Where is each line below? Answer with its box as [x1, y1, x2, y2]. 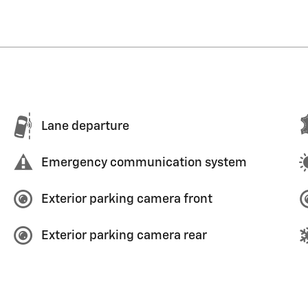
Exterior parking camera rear [41, 229, 207, 242]
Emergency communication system [41, 156, 247, 169]
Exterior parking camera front [41, 192, 212, 206]
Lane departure [41, 120, 129, 133]
